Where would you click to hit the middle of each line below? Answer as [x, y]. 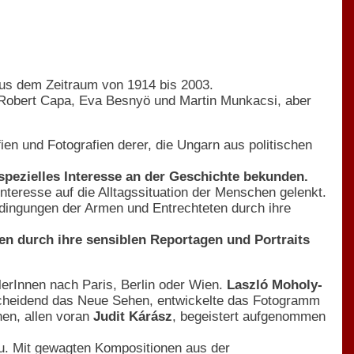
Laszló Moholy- [275, 284]
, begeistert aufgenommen [249, 316]
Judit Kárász [133, 316]
